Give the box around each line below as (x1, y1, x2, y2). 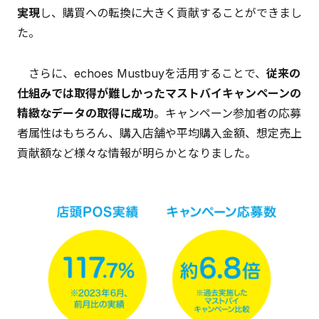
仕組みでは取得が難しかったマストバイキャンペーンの (17, 86, 301, 101)
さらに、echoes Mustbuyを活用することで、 (17, 66, 266, 81)
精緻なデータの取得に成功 (17, 106, 154, 121)
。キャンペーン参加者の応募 (154, 106, 301, 121)
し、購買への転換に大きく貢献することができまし (40, 6, 302, 21)
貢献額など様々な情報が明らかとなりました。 (17, 146, 256, 161)
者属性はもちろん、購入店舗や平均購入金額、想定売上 (17, 126, 302, 141)
